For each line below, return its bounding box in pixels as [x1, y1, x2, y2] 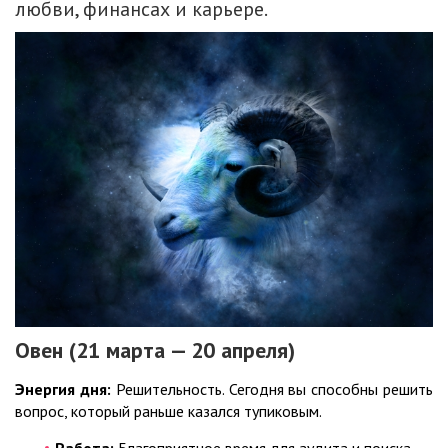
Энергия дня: [15, 379, 111, 400]
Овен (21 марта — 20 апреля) [15, 336, 295, 365]
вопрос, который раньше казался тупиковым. [15, 401, 322, 422]
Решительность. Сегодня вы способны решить [110, 379, 434, 400]
